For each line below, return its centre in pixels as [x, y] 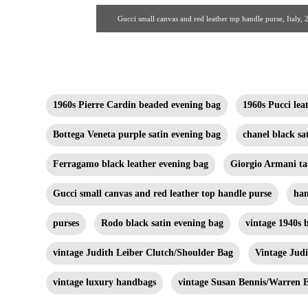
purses [66, 223]
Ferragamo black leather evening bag [131, 164]
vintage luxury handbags [104, 282]
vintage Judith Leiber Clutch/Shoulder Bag [143, 252]
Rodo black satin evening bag [162, 223]
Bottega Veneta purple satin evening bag [137, 134]
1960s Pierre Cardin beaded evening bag [137, 104]
